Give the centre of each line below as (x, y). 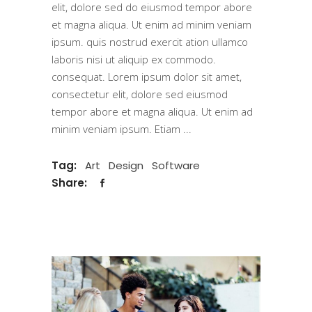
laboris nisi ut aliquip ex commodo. (134, 59)
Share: (71, 182)
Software (176, 165)
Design (126, 165)
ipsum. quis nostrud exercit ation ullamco (150, 41)
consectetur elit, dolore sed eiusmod (140, 94)
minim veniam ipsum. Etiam (117, 128)
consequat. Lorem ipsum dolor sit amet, (147, 76)
